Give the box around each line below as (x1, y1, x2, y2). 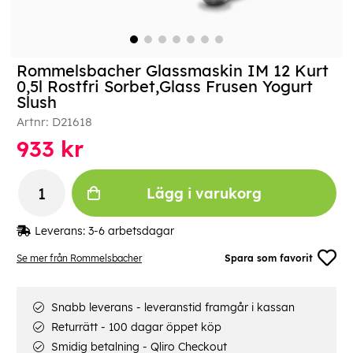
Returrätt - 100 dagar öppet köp (48, 320, 221, 335)
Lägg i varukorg (147, 184, 262, 203)
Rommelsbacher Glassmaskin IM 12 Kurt (17, 61, 329, 81)
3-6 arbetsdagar (88, 224, 174, 239)
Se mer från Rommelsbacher (17, 251, 142, 264)
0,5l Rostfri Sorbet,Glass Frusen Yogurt (17, 76, 313, 97)
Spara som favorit (225, 251, 314, 264)
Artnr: (17, 114, 52, 130)
